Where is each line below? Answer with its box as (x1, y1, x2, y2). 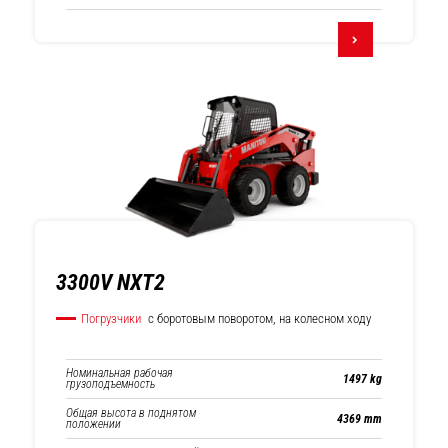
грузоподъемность (66, 377, 155, 391)
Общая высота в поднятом (66, 405, 196, 420)
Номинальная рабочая (66, 366, 173, 380)
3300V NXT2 (56, 270, 165, 295)
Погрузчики (81, 311, 141, 326)
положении (66, 416, 121, 431)
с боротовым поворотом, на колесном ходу (145, 311, 371, 326)
